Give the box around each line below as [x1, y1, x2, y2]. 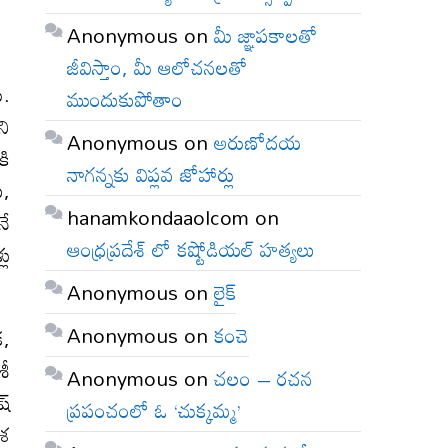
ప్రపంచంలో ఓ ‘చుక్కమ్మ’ [67, 389, 242, 430]
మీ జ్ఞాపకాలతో [214, 14, 318, 55]
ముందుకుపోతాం [67, 78, 184, 119]
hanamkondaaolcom [67, 196, 250, 237]
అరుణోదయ [214, 121, 302, 162]
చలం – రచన [214, 357, 314, 398]
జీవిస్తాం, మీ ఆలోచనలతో [67, 46, 248, 87]
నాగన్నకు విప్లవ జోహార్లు [67, 153, 236, 194]
